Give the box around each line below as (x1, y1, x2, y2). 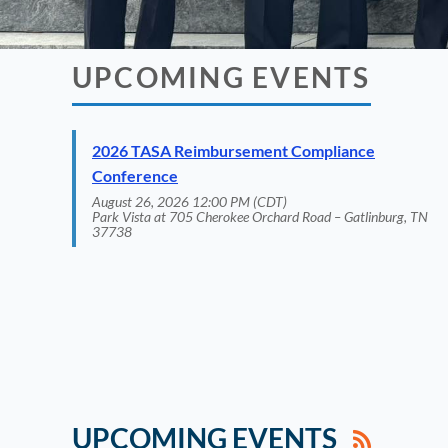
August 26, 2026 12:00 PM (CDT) (92, 192, 287, 210)
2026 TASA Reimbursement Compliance (92, 140, 375, 160)
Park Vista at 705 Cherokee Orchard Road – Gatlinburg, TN (92, 207, 428, 225)
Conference (92, 165, 178, 185)
